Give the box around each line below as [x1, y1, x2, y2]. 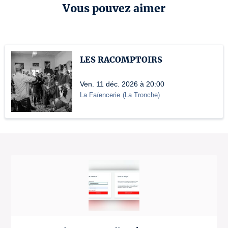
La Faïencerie [80, 91, 120, 99]
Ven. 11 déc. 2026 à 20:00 [80, 80, 164, 88]
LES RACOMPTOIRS [80, 54, 162, 65]
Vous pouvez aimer [63, 2, 165, 15]
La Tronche [125, 91, 158, 99]
